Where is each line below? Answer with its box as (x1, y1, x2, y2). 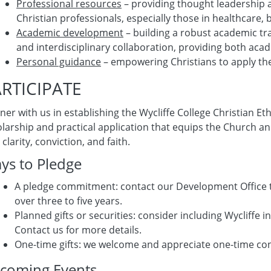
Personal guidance (16, 55, 101, 68)
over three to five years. (15, 194, 122, 207)
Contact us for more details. (15, 223, 142, 237)
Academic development (16, 26, 123, 39)
